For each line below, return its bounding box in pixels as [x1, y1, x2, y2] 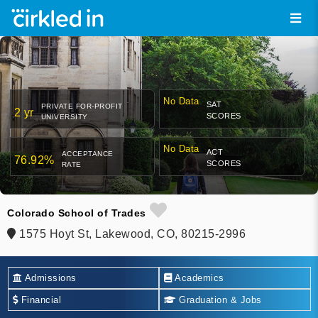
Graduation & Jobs [175, 294, 262, 305]
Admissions [22, 272, 77, 283]
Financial [18, 294, 61, 305]
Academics [172, 272, 224, 283]
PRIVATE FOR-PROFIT [40, 102, 123, 111]
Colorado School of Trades [7, 207, 146, 219]
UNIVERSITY [40, 113, 88, 121]
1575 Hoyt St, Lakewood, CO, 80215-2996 [16, 228, 246, 241]
